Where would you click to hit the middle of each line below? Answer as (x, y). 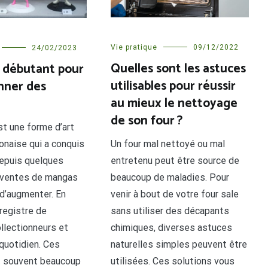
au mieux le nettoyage (174, 104)
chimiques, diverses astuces (172, 228)
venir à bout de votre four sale (175, 194)
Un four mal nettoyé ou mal (168, 144)
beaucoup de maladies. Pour (170, 178)
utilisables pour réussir (173, 86)
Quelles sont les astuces (179, 69)
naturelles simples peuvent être (179, 245)
